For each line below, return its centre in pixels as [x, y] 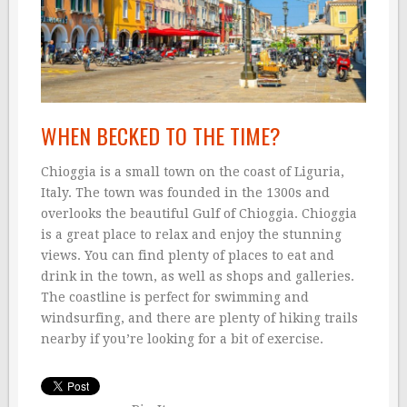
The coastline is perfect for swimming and [175, 297]
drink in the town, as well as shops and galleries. [198, 276]
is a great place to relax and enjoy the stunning [191, 234]
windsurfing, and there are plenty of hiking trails [199, 318]
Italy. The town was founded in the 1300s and [185, 192]
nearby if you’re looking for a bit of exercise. [182, 338]
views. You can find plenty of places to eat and [188, 255]
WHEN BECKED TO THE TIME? [161, 135]
